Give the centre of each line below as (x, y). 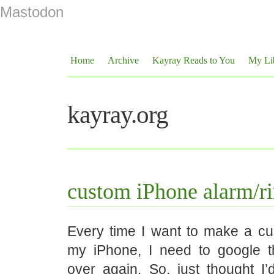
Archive (123, 60)
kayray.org (118, 114)
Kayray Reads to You (194, 60)
